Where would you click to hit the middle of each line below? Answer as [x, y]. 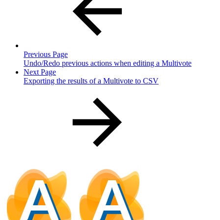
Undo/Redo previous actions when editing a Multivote [108, 63]
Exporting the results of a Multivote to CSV [91, 81]
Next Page [40, 72]
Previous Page [46, 54]
